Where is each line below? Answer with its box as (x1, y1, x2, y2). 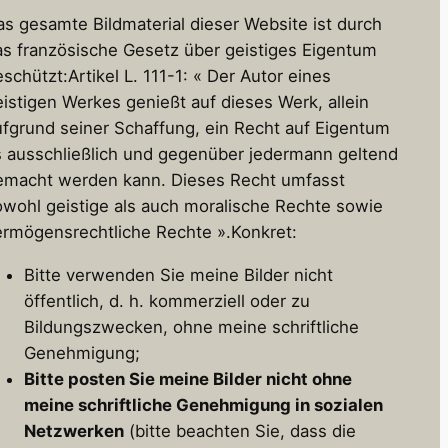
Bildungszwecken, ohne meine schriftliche (24, 317, 359, 338)
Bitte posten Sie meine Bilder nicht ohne (24, 369, 352, 390)
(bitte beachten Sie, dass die (124, 421, 356, 442)
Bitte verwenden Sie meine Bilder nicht (24, 265, 333, 286)
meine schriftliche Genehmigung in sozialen (24, 395, 383, 416)
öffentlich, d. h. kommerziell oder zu (24, 291, 310, 312)
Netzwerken (24, 421, 124, 442)
